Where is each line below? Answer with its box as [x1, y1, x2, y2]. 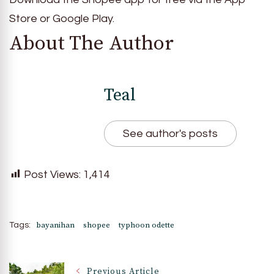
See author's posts [123, 127, 218, 139]
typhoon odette [119, 220, 174, 230]
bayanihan [36, 220, 75, 230]
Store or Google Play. [9, 13, 114, 25]
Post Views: [24, 168, 81, 180]
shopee [83, 220, 110, 230]
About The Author [9, 31, 174, 57]
